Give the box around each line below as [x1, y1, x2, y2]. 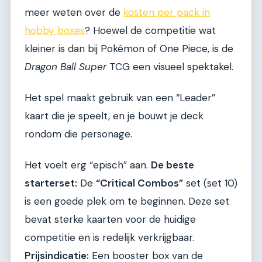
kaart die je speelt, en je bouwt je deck [25, 109, 204, 122]
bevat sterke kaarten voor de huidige [25, 213, 196, 226]
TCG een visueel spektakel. [106, 60, 233, 73]
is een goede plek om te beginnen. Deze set [25, 195, 229, 208]
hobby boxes [25, 23, 85, 37]
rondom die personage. [25, 127, 132, 140]
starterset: [25, 177, 77, 190]
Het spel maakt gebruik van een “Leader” [25, 91, 215, 104]
